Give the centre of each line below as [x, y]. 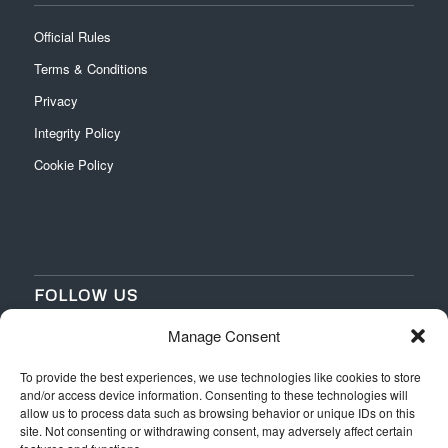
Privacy [55, 101]
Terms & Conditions [90, 69]
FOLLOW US [85, 295]
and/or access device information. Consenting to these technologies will [214, 394]
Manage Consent [224, 335]
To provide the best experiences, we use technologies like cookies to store [220, 376]
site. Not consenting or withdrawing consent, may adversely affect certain [216, 430]
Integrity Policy [79, 133]
